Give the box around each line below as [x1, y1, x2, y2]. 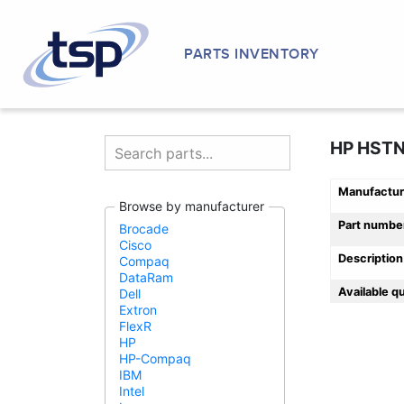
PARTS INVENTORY [184, 45, 319, 63]
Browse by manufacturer [119, 198, 264, 214]
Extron [119, 302, 157, 317]
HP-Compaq [119, 351, 191, 366]
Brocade [119, 221, 169, 236]
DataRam [119, 270, 173, 285]
